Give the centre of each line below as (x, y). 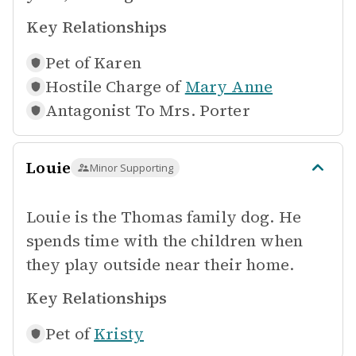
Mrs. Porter (205, 110)
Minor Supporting (132, 168)
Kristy (119, 334)
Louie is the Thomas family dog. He (164, 217)
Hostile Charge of (113, 87)
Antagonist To (100, 110)
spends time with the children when (165, 241)
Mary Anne (229, 87)
